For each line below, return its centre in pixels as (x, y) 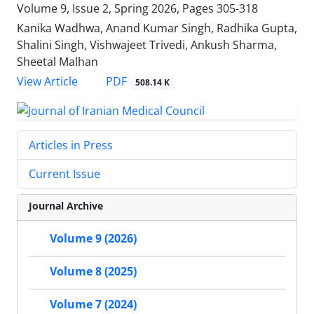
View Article (47, 82)
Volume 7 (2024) (93, 305)
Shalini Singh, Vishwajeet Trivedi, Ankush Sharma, (147, 45)
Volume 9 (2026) (93, 239)
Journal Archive (66, 206)
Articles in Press (71, 145)
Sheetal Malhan (57, 62)
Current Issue (64, 174)
